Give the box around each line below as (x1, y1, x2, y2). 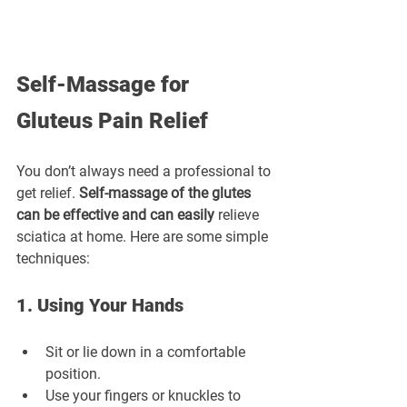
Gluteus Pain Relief (16, 107, 208, 134)
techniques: (16, 249, 90, 267)
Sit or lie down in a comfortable (45, 342, 249, 361)
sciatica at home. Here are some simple (16, 227, 272, 245)
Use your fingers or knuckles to (45, 386, 244, 404)
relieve (214, 205, 263, 223)
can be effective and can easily (16, 205, 214, 223)
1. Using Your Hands (16, 293, 184, 316)
